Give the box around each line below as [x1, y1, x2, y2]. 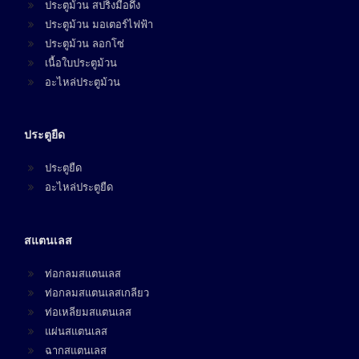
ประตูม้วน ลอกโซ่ [45, 37, 124, 50]
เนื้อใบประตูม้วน [45, 56, 117, 69]
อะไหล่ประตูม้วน [45, 75, 120, 88]
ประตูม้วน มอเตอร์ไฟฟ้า [45, 18, 153, 30]
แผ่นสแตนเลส [45, 325, 107, 337]
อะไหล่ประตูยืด [45, 181, 113, 194]
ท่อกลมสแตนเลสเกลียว [45, 286, 149, 299]
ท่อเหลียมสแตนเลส [45, 305, 131, 318]
